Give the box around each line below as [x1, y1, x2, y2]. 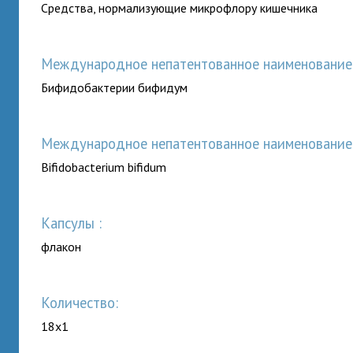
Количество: [50, 293, 119, 312]
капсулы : [50, 214, 102, 232]
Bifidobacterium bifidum [41, 159, 167, 175]
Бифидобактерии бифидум [41, 80, 188, 95]
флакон [41, 239, 82, 255]
